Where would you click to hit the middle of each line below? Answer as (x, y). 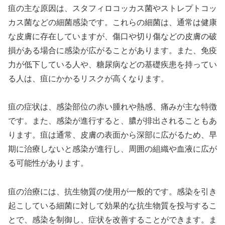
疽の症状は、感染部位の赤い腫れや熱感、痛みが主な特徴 (113, 107)
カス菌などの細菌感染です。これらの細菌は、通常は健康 (113, 22)
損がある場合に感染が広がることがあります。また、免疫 (113, 50)
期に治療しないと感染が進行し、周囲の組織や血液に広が (113, 149)
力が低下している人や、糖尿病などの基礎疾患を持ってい (113, 64)
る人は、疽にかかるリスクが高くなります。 (88, 78)
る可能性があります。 (48, 163)
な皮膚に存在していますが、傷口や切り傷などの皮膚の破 (113, 36)
